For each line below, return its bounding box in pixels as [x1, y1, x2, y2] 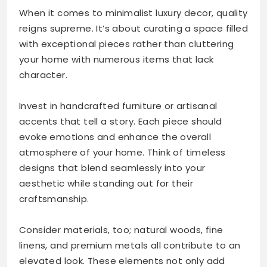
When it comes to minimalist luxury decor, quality [19, 6, 248, 19]
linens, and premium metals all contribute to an [19, 238, 241, 252]
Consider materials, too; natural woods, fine [19, 223, 223, 236]
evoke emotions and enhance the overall [19, 130, 212, 143]
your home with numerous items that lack [19, 52, 214, 66]
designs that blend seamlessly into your [19, 161, 206, 174]
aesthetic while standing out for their [19, 176, 194, 190]
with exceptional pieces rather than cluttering [19, 37, 234, 50]
